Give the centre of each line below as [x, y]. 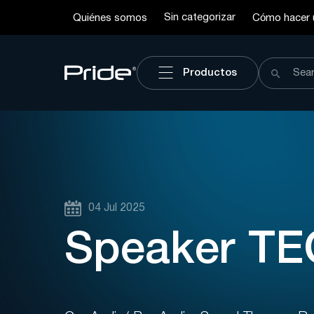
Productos [210, 73]
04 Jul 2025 [117, 208]
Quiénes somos [110, 18]
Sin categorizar [200, 17]
